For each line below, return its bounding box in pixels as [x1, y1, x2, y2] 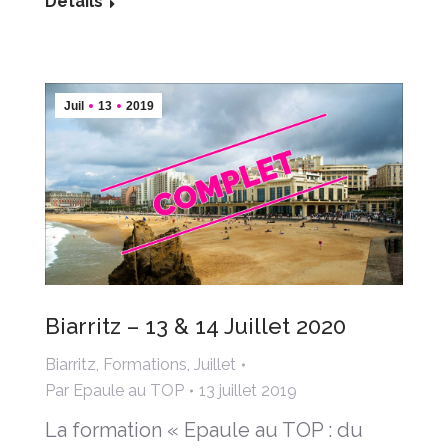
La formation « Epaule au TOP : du [45, 417, 363, 442]
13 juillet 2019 [199, 380, 297, 400]
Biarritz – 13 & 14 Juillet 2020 [45, 312, 346, 339]
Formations [103, 354, 187, 374]
